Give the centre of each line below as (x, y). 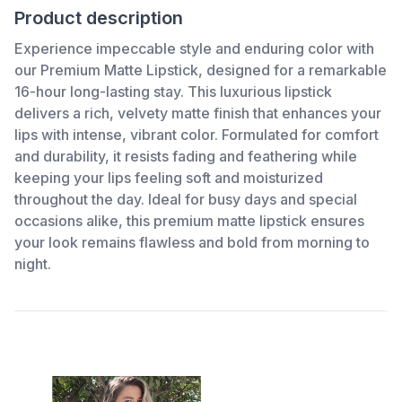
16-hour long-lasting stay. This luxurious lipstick (173, 92)
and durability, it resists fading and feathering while (186, 156)
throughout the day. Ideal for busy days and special (186, 199)
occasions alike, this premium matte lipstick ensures (189, 221)
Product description (99, 18)
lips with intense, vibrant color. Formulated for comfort (197, 135)
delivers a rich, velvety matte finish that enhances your (198, 113)
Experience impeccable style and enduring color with (194, 48)
